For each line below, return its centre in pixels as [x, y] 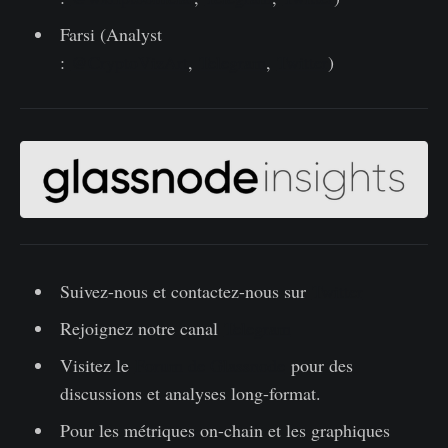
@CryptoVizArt [129, 62]
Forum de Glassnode [209, 365]
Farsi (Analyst [110, 34]
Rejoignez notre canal [141, 328]
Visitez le [97, 365]
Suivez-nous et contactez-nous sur [185, 291]
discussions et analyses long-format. [190, 393]
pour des [318, 365]
